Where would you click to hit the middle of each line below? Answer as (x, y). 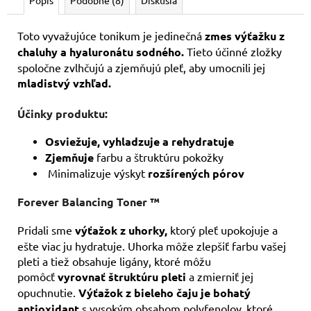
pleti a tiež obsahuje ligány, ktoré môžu (114, 261)
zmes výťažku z (245, 35)
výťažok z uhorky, (121, 230)
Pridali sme (46, 230)
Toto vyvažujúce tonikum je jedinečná (111, 35)
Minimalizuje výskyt (96, 173)
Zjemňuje (69, 157)
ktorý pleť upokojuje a (222, 230)
